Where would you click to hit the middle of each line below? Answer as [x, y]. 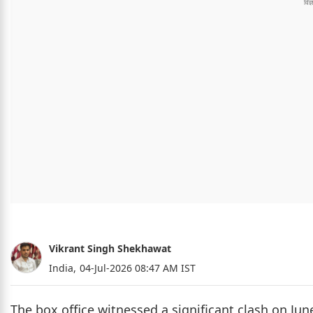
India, [63, 268]
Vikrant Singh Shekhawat [110, 248]
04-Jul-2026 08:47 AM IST [138, 268]
